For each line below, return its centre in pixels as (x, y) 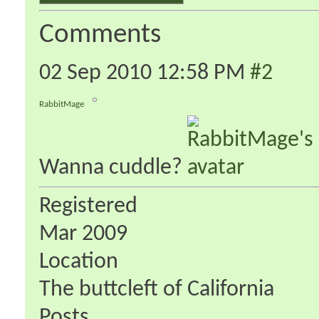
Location (79, 262)
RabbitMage (62, 104)
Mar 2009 (83, 234)
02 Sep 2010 (98, 73)
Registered (88, 206)
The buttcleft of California (157, 289)
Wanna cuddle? (113, 168)
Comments (100, 35)
